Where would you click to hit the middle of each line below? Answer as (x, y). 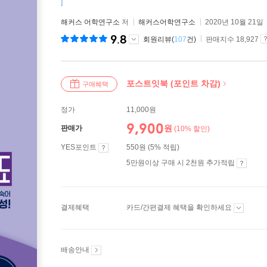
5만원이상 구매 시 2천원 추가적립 (181, 163)
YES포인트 (80, 147)
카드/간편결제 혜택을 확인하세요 (180, 207)
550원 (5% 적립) (153, 147)
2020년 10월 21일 (234, 22)
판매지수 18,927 (232, 39)
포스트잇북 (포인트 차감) (173, 83)
